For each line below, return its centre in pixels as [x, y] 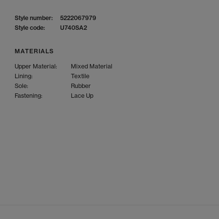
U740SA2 [74, 28]
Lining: [24, 76]
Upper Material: [36, 66]
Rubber [81, 86]
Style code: [30, 28]
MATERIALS [34, 51]
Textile [80, 76]
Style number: [34, 18]
